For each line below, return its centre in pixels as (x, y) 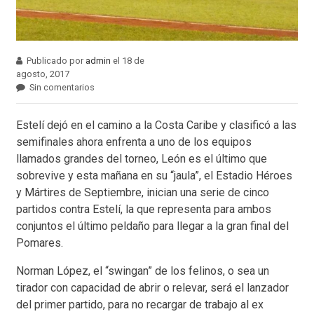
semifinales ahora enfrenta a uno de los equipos (134, 142)
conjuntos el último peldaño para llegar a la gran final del (152, 226)
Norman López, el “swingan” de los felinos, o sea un (143, 271)
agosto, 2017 (43, 74)
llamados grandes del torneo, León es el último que (142, 159)
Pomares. (40, 243)
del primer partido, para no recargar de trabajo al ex (140, 305)
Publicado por (56, 61)
